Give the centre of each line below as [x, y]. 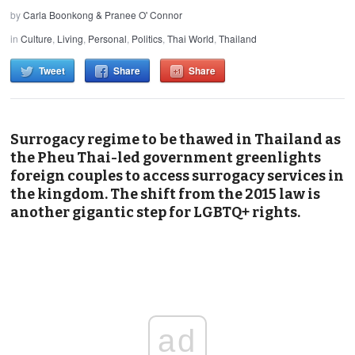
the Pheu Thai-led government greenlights [166, 157]
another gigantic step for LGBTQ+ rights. [156, 212]
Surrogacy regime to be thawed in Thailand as [176, 139]
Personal [108, 38]
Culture [37, 38]
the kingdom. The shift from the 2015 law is [166, 194]
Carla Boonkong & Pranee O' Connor [103, 14]
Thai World [191, 38]
